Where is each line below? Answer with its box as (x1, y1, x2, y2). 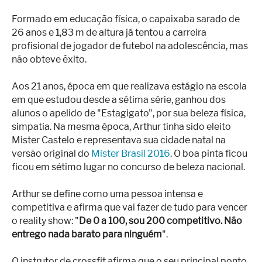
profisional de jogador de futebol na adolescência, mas (12, 40, 248, 51)
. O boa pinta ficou (170, 148, 247, 159)
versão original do (12, 148, 91, 159)
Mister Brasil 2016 (91, 148, 170, 159)
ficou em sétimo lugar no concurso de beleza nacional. (12, 161, 245, 173)
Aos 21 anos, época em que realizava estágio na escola (12, 81, 247, 92)
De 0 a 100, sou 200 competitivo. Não (79, 215, 242, 226)
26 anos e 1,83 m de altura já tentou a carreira (12, 27, 206, 38)
